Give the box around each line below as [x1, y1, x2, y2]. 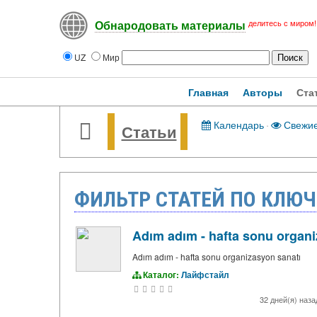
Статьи [121, 120, 177, 143]
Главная [188, 85, 229, 99]
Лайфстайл [180, 268, 229, 281]
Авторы [243, 85, 282, 99]
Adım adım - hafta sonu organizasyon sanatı [132, 250, 301, 263]
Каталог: [140, 268, 181, 281]
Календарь [210, 117, 264, 132]
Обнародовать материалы [94, 20, 246, 33]
